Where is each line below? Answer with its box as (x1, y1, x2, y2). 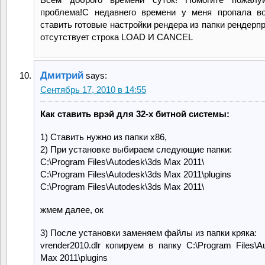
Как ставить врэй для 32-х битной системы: (40, 108, 230, 119)
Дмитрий (40, 69, 83, 81)
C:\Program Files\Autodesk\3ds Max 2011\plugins (40, 169, 231, 179)
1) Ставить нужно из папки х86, (40, 131, 167, 142)
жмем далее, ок (40, 204, 104, 215)
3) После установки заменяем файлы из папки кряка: (40, 227, 257, 238)
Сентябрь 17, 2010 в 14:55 (40, 84, 146, 95)
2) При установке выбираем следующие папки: (40, 144, 232, 154)
